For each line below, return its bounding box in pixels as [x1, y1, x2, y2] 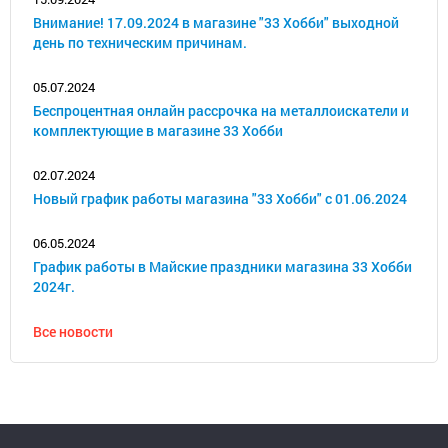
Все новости [33, 322, 113, 341]
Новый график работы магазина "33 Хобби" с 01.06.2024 [33, 189, 407, 208]
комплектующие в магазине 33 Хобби [33, 121, 283, 140]
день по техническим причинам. [33, 33, 247, 52]
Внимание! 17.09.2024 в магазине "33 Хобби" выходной [33, 13, 399, 32]
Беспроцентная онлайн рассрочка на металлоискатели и [33, 101, 409, 120]
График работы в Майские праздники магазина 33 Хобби [33, 257, 412, 276]
